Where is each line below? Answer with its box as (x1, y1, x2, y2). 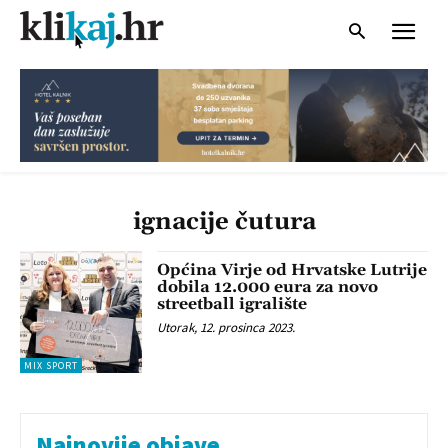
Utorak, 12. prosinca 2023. (157, 318, 296, 336)
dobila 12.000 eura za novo (157, 276, 379, 297)
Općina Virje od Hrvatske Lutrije (157, 259, 428, 280)
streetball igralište (157, 293, 308, 314)
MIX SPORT (24, 359, 78, 373)
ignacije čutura (132, 206, 316, 237)
